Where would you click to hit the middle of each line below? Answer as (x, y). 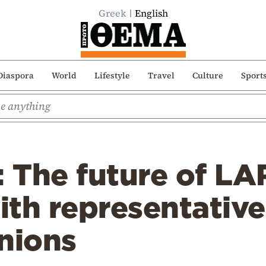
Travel (161, 75)
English (151, 13)
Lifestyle (112, 75)
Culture (208, 75)
